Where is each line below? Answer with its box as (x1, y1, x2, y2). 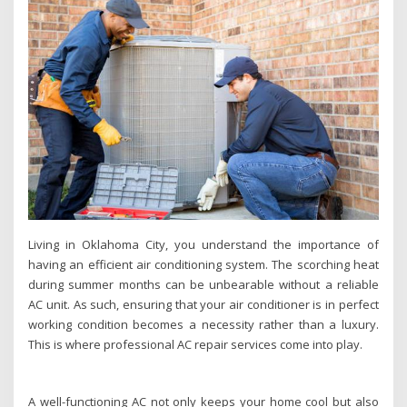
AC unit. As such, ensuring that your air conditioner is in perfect (28, 295, 379, 313)
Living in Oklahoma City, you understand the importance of (28, 235, 379, 253)
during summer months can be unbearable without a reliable (28, 275, 379, 293)
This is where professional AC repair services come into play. (28, 335, 363, 352)
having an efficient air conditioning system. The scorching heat (28, 255, 379, 273)
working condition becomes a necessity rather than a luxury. (28, 315, 379, 333)
